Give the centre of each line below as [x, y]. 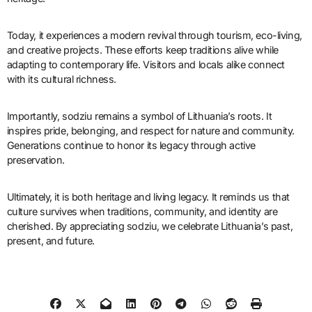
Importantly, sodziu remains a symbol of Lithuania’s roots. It [139, 116]
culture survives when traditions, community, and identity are [142, 212]
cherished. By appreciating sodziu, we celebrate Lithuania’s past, [150, 226]
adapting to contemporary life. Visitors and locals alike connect [146, 65]
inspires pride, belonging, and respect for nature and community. [150, 131]
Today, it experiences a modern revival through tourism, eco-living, [154, 36]
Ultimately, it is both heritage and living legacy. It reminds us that [148, 197]
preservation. [36, 160]
